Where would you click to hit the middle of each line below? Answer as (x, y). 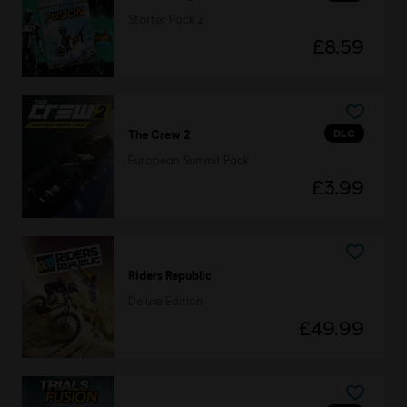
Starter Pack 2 (166, 20)
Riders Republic (169, 275)
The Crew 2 (159, 135)
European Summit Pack (188, 161)
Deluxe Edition (165, 301)
